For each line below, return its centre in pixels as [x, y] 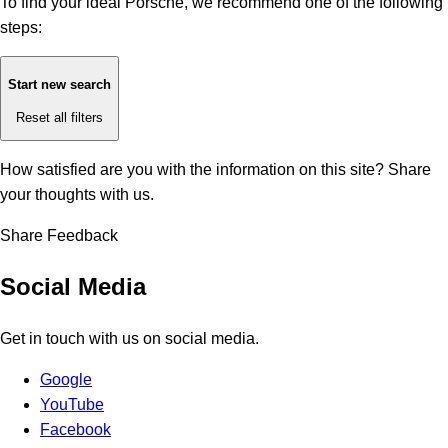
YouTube [72, 404]
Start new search [59, 85]
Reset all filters [59, 117]
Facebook [75, 429]
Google [66, 379]
